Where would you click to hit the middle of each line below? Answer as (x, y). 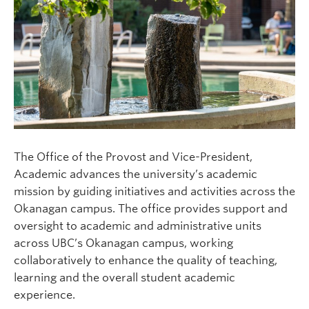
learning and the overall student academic (124, 277)
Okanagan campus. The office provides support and (151, 208)
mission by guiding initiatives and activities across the (154, 191)
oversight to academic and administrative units (138, 226)
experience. (44, 295)
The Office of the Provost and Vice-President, (133, 157)
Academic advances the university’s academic (136, 174)
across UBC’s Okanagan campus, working (123, 243)
